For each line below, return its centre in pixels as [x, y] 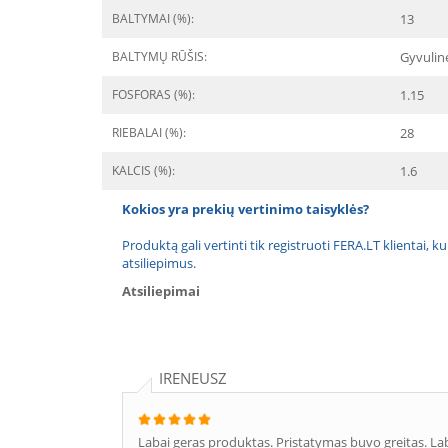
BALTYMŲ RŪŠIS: [159, 56]
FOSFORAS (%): [153, 94]
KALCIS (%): [143, 170]
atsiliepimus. [159, 263]
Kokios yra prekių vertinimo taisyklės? [245, 209]
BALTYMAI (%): [153, 18]
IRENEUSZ [193, 378]
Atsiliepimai [161, 291]
